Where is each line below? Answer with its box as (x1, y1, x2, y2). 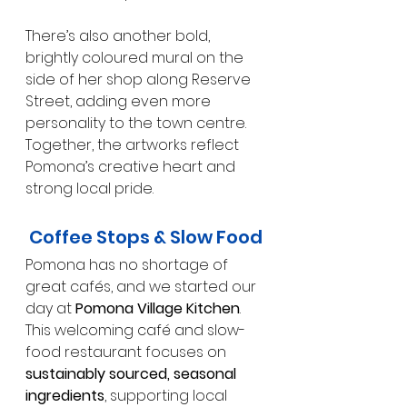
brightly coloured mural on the (25, 46, 247, 68)
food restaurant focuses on (25, 341, 230, 362)
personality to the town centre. (25, 112, 250, 134)
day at (25, 297, 75, 319)
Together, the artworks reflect (25, 134, 243, 155)
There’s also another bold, (25, 25, 213, 46)
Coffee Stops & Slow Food (28, 223, 263, 250)
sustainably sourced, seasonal (25, 362, 240, 384)
